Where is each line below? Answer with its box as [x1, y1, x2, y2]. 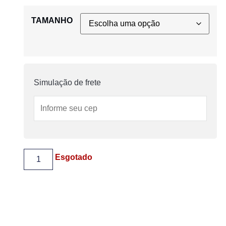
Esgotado [55, 153, 93, 162]
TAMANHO [31, 16, 73, 25]
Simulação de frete [34, 78, 101, 87]
